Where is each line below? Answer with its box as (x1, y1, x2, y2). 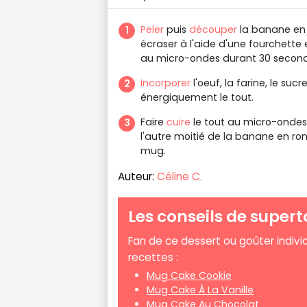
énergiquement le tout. (140, 90, 256, 104)
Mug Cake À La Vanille (147, 283, 254, 297)
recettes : (128, 250, 181, 265)
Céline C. (157, 169, 202, 184)
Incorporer (140, 75, 191, 90)
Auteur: (118, 169, 157, 184)
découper (189, 22, 237, 36)
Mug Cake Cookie (147, 269, 232, 283)
